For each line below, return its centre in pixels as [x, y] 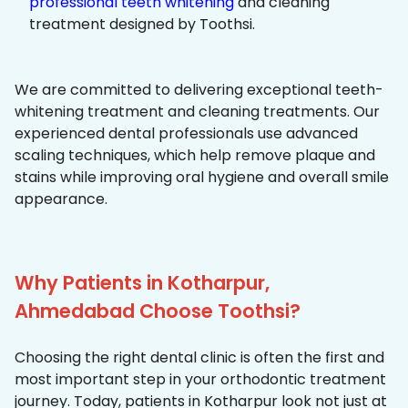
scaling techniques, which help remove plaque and [195, 156]
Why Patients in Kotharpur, [142, 283]
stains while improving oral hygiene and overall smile [202, 178]
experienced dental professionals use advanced [186, 134]
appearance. [61, 199]
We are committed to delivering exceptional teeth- [199, 90]
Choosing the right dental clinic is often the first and [199, 358]
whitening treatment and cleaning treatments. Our [197, 112]
